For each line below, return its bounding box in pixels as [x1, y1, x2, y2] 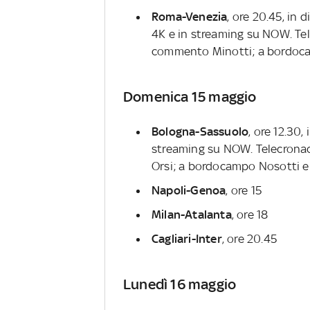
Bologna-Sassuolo [152, 124, 249, 138]
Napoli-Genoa [152, 183, 226, 197]
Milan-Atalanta [152, 207, 232, 221]
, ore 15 [226, 183, 262, 197]
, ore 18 [231, 207, 268, 221]
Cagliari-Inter [152, 231, 222, 246]
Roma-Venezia [152, 9, 228, 24]
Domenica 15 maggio [123, 87, 257, 105]
